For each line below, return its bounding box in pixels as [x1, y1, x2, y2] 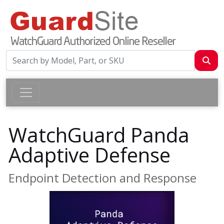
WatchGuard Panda [8, 121, 189, 148]
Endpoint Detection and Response [8, 169, 196, 186]
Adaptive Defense [8, 141, 170, 168]
